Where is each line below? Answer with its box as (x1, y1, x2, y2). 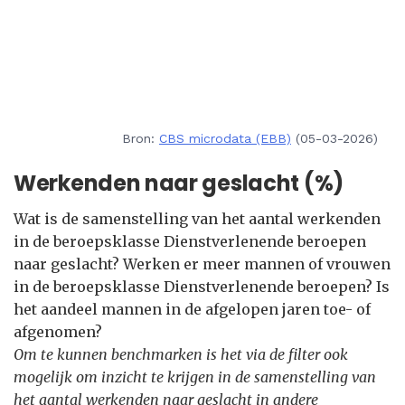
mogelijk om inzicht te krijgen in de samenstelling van (14, 368, 376, 386)
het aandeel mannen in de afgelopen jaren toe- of (14, 300, 371, 318)
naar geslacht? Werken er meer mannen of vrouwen (14, 255, 391, 273)
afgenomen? (14, 323, 102, 341)
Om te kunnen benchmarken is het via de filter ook (14, 345, 348, 363)
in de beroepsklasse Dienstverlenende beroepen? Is (14, 278, 390, 296)
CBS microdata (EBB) (159, 131, 291, 146)
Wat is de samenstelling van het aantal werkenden (14, 210, 381, 228)
